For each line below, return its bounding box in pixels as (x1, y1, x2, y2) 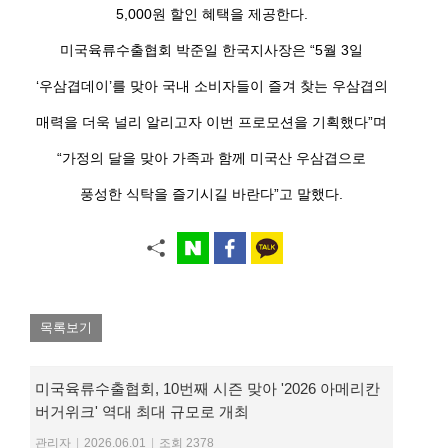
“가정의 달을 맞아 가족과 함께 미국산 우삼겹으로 (57, 149, 366, 166)
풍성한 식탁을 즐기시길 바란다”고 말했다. (80, 185, 343, 202)
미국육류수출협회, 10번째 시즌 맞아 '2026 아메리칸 (35, 380, 380, 398)
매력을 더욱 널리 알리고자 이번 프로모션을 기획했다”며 (36, 113, 387, 130)
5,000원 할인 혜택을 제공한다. (115, 5, 308, 22)
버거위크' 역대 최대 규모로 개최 (35, 403, 249, 421)
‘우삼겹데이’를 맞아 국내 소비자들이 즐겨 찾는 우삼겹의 (35, 77, 388, 94)
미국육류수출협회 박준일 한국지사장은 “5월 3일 (60, 41, 363, 58)
